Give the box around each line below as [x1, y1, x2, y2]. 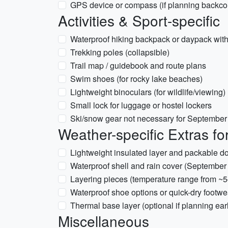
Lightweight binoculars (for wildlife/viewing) [70, 86, 225, 98]
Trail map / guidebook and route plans [70, 60, 206, 71]
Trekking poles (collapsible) [70, 46, 169, 58]
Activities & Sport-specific [58, 10, 220, 31]
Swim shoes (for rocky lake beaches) [70, 73, 203, 84]
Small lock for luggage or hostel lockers [70, 99, 212, 111]
